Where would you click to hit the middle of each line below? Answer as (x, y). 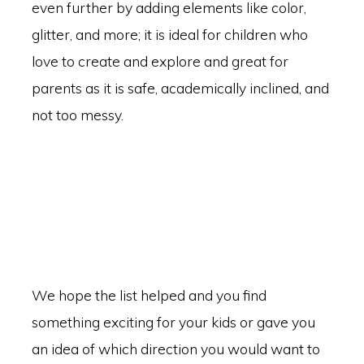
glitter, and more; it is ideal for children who (169, 35)
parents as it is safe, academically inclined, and (180, 88)
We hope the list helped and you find (149, 295)
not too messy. (77, 115)
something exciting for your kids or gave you (173, 322)
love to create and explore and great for (160, 61)
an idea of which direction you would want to (175, 349)
